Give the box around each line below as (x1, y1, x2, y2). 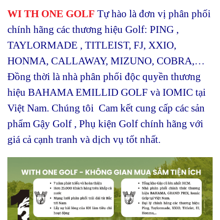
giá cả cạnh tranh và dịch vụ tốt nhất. (7, 134, 161, 145)
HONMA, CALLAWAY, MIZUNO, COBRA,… (7, 55, 205, 66)
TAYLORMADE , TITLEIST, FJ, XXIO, (7, 39, 176, 51)
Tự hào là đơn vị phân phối (97, 8, 211, 19)
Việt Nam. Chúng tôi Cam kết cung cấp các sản (7, 102, 205, 113)
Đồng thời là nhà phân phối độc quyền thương (7, 71, 201, 82)
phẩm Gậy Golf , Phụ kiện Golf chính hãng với (7, 118, 203, 129)
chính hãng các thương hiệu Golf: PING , (7, 24, 179, 35)
